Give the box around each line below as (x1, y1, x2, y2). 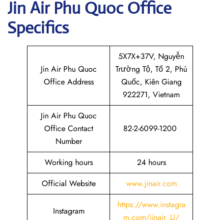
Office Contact (44, 123, 93, 134)
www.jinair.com (126, 178, 177, 189)
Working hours (44, 157, 93, 168)
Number (55, 136, 82, 147)
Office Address (43, 76, 94, 87)
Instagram (53, 205, 84, 217)
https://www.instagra (117, 199, 186, 210)
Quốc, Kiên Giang (121, 76, 182, 87)
